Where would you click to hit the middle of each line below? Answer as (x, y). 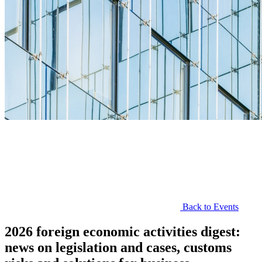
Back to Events (209, 207)
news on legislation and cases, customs (118, 247)
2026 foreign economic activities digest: (123, 231)
